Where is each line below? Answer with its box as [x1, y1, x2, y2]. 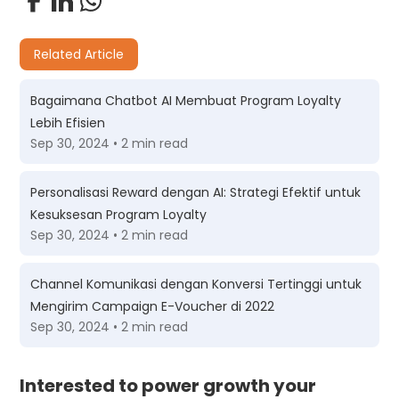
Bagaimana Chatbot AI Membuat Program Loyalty [30, 91, 342, 110]
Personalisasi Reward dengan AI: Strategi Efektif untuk [30, 183, 362, 201]
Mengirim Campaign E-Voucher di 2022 [30, 297, 275, 315]
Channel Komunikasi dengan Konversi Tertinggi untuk [30, 274, 362, 293]
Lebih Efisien [30, 113, 106, 132]
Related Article [34, 45, 125, 63]
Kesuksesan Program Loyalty [30, 205, 208, 224]
